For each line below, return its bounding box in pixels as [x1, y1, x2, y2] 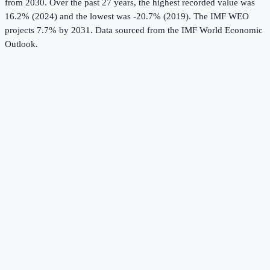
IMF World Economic [181, 25, 263, 36]
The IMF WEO [191, 11, 249, 22]
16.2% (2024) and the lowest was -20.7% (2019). [5, 11, 191, 22]
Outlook [5, 39, 36, 49]
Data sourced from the [95, 25, 181, 36]
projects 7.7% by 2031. [5, 25, 93, 36]
